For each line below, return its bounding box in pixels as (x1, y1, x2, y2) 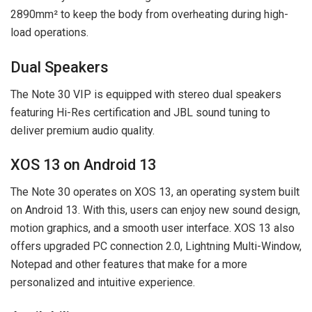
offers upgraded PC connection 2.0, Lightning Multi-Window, (10, 240, 302, 253)
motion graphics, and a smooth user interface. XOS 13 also (10, 221, 295, 235)
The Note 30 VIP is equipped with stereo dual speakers (10, 87, 281, 101)
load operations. (10, 26, 88, 40)
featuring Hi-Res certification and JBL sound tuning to (10, 105, 270, 119)
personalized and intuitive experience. (10, 276, 195, 290)
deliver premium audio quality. (10, 123, 155, 137)
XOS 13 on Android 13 (10, 156, 156, 174)
